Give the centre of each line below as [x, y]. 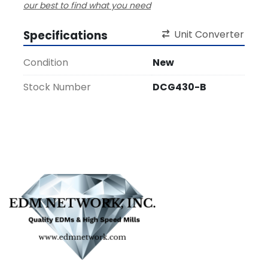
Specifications [66, 36]
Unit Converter [209, 35]
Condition [46, 63]
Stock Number [57, 87]
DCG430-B [179, 87]
